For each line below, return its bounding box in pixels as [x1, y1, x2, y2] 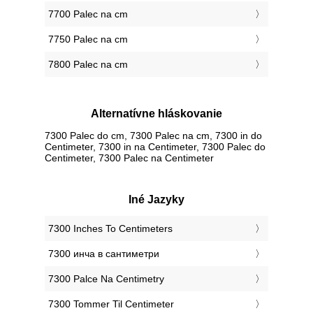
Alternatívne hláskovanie [91, 108, 222, 120]
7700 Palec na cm [48, 8, 128, 20]
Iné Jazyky [129, 193, 184, 205]
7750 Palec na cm [48, 34, 128, 45]
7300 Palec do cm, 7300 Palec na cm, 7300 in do [45, 129, 262, 141]
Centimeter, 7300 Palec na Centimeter [45, 152, 214, 163]
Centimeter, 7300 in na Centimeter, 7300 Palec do [45, 140, 265, 152]
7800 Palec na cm [48, 59, 128, 71]
